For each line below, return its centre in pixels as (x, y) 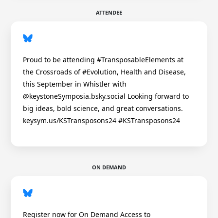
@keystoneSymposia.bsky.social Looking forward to (106, 96)
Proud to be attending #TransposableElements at (103, 60)
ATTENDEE (109, 13)
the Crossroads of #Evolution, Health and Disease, (104, 72)
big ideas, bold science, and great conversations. (103, 109)
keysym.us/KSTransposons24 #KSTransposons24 (101, 121)
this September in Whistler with (75, 84)
